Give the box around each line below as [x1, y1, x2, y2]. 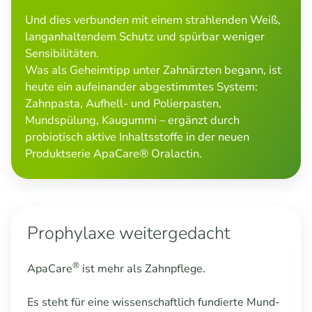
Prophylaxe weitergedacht [26, 221, 230, 245]
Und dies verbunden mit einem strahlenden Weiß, [25, 12, 281, 29]
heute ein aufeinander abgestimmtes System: [25, 79, 258, 95]
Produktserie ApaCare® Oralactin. [25, 146, 202, 162]
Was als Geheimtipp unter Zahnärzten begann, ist [25, 62, 281, 79]
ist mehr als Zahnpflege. [79, 260, 205, 276]
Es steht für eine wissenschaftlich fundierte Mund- [26, 294, 280, 310]
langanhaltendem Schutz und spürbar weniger [25, 29, 265, 45]
